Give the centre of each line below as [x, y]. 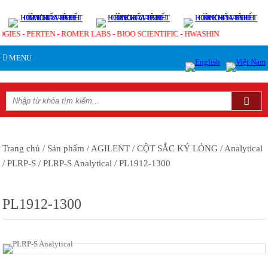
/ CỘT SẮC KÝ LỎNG [174, 148]
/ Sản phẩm [63, 148]
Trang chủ [22, 148]
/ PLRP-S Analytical [74, 163]
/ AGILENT [107, 148]
